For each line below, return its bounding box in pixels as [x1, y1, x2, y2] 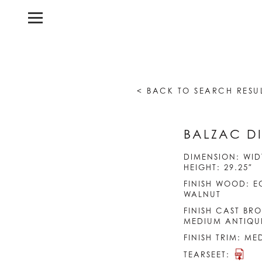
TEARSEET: [184, 250, 234, 260]
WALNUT [184, 189, 222, 199]
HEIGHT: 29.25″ [184, 162, 253, 172]
